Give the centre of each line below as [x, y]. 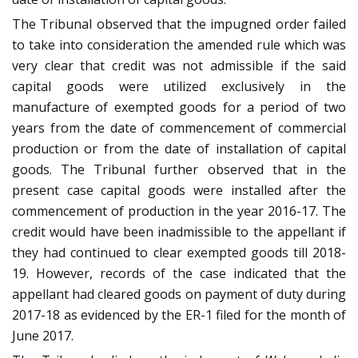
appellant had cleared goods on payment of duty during [179, 294]
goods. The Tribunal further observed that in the [179, 170]
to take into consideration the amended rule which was [179, 45]
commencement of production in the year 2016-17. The [179, 211]
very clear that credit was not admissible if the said [179, 66]
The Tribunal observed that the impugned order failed [179, 24]
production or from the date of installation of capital [179, 149]
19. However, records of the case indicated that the [179, 274]
